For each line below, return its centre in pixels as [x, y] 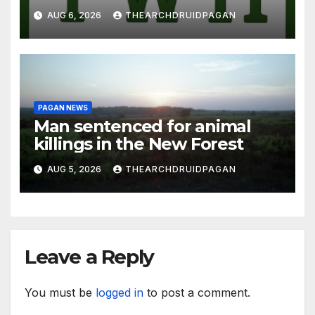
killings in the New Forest [138, 144]
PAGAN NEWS [63, 108]
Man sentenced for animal [142, 127]
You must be [60, 293]
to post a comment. [197, 293]
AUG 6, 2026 [74, 15]
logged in [120, 293]
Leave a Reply [89, 257]
